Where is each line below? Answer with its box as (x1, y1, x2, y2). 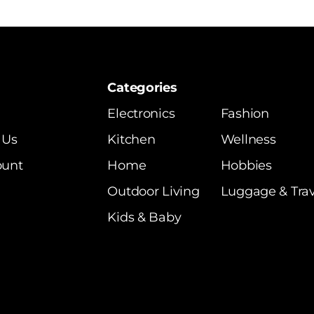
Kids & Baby (107, 210, 182, 226)
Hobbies (220, 158, 272, 174)
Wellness (220, 132, 276, 148)
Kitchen (107, 132, 156, 148)
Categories (107, 80, 177, 96)
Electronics (107, 106, 175, 122)
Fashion (220, 106, 269, 122)
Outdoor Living (107, 184, 200, 200)
